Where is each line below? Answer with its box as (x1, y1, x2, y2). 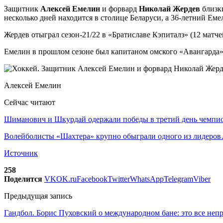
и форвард (102, 4, 139, 13)
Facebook (77, 174, 108, 183)
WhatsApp (130, 174, 164, 183)
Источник (4, 148, 38, 157)
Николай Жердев (139, 4, 200, 13)
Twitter (108, 174, 130, 183)
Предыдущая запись (4, 191, 72, 200)
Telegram (164, 174, 193, 183)
